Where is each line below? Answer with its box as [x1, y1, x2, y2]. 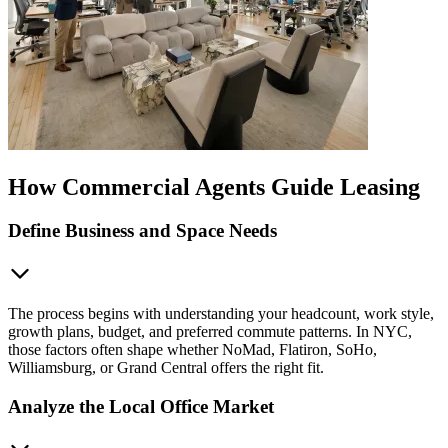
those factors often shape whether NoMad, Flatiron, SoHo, [8, 341, 377, 359]
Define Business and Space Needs [8, 220, 277, 242]
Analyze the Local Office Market [8, 395, 274, 417]
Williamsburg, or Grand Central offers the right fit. [8, 359, 324, 377]
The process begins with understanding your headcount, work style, [8, 305, 434, 323]
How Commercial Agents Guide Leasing [8, 173, 420, 200]
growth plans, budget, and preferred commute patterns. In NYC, [8, 323, 412, 341]
